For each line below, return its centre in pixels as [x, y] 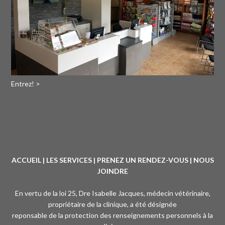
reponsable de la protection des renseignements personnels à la [113, 215]
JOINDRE [113, 171]
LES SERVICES [69, 160]
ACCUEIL [26, 160]
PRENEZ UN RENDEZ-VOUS [142, 160]
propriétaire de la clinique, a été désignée [113, 204]
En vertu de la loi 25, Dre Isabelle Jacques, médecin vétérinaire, [113, 193]
